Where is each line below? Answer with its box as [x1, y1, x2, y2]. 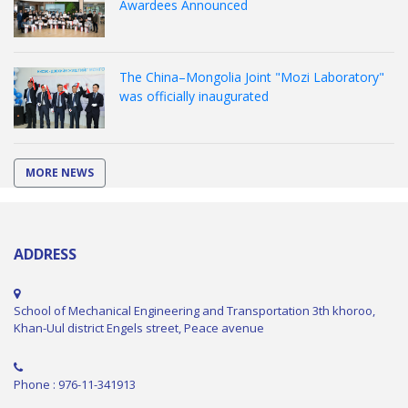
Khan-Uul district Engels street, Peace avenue [14, 319, 264, 336]
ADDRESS [14, 243, 76, 264]
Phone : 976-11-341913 [14, 375, 136, 393]
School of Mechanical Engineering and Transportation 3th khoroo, [14, 301, 375, 319]
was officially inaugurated [119, 87, 269, 106]
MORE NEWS [25, 164, 94, 180]
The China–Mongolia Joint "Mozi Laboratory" [119, 68, 384, 87]
